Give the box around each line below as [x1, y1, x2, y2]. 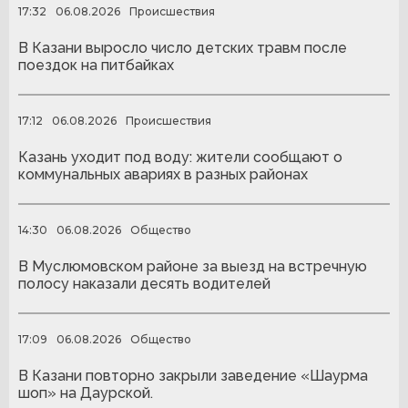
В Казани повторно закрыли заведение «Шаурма [18, 366, 368, 384]
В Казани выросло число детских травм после [18, 38, 347, 56]
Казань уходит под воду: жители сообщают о [18, 148, 342, 166]
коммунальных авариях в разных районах [18, 165, 308, 183]
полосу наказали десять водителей [18, 274, 270, 292]
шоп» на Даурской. [18, 383, 153, 402]
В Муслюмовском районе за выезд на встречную [18, 257, 367, 275]
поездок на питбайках [18, 56, 174, 74]
